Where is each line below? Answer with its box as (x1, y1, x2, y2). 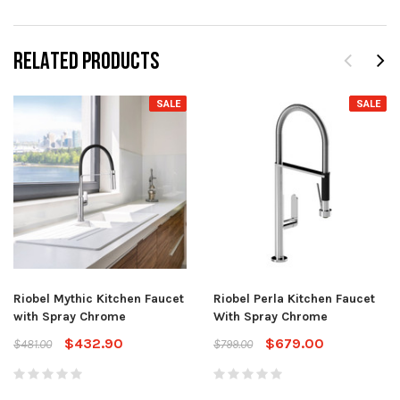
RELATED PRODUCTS (13, 48, 159, 73)
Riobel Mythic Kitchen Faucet (13, 291, 184, 307)
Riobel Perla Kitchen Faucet (213, 291, 375, 307)
